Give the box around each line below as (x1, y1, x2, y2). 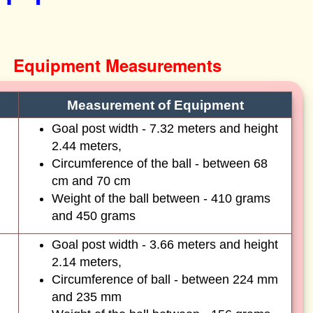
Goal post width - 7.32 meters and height (52, 122, 278, 136)
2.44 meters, (52, 139, 122, 153)
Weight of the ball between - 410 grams (52, 191, 270, 205)
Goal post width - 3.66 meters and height (52, 238, 278, 252)
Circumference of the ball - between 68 (52, 156, 268, 170)
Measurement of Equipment (66, 98, 244, 112)
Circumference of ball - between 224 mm (52, 272, 278, 286)
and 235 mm (52, 290, 122, 304)
